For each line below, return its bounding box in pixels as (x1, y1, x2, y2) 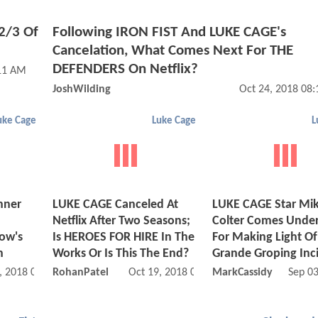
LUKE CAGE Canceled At (53, 198, 178, 212)
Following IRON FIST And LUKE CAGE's (53, 24, 286, 40)
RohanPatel (53, 267, 109, 279)
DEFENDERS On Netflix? (53, 61, 198, 77)
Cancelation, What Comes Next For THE (53, 43, 293, 58)
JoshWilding (53, 83, 111, 95)
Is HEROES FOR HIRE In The (53, 231, 194, 245)
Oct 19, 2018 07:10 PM (128, 267, 234, 279)
